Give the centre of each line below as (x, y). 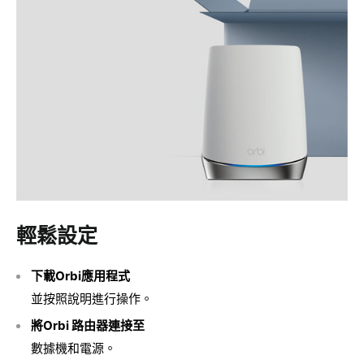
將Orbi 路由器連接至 (88, 325)
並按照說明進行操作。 (92, 298)
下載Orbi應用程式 (80, 275)
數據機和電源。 (74, 348)
